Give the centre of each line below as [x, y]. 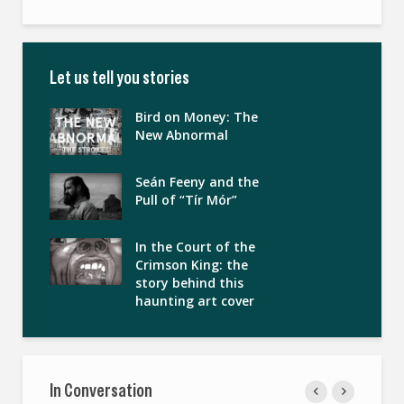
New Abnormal [182, 134]
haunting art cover [195, 300]
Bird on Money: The [197, 116]
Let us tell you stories [119, 77]
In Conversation [101, 390]
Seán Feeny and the [197, 181]
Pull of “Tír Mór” [186, 199]
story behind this [189, 282]
